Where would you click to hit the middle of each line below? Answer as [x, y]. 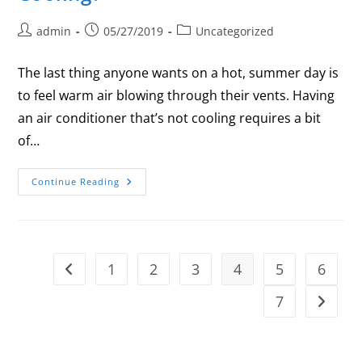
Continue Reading [76, 181]
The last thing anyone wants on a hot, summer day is [179, 72]
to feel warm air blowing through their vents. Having [177, 95]
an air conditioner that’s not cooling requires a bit [170, 118]
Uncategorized [235, 31]
